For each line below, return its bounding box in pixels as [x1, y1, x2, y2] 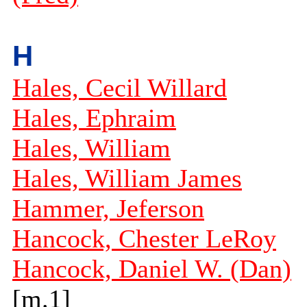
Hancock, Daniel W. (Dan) [12, 254, 291, 284]
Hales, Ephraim [12, 103, 176, 133]
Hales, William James [12, 164, 242, 193]
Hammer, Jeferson [12, 194, 204, 223]
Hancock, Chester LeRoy [12, 224, 276, 254]
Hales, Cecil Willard [12, 73, 227, 103]
